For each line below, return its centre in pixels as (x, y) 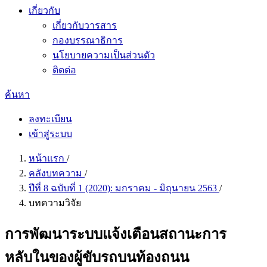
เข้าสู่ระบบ (50, 134)
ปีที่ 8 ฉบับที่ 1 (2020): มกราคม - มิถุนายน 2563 (124, 188)
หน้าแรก (48, 158)
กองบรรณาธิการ (88, 40)
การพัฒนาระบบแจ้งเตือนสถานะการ (116, 234)
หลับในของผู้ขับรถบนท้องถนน (97, 257)
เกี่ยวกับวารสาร (85, 25)
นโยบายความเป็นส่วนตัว (104, 55)
